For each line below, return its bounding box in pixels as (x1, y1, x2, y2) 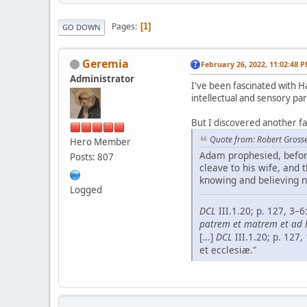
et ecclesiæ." (199, 243, 257, 256)
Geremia (82, 56, 129, 71)
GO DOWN (62, 21, 101, 32)
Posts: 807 (70, 150, 114, 163)
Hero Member (70, 135, 131, 148)
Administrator (70, 72, 134, 85)
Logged (70, 183, 102, 196)
